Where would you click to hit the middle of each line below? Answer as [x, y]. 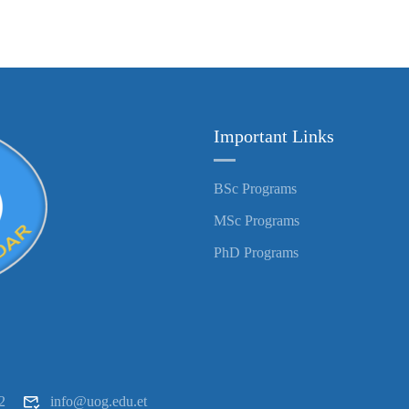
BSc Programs [255, 189]
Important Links [274, 136]
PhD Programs [256, 252]
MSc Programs [257, 220]
